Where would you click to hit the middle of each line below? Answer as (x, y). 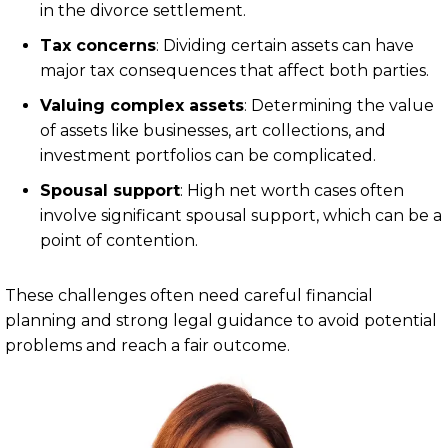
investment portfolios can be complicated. (208, 156)
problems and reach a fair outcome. (147, 346)
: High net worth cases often (292, 191)
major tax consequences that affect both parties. (234, 71)
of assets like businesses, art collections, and (213, 131)
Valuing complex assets (142, 106)
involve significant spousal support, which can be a (241, 216)
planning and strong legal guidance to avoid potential (221, 321)
